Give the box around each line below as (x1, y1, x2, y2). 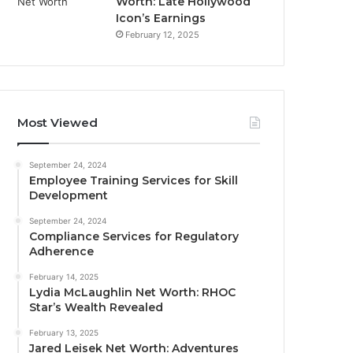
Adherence (29, 244, 95, 258)
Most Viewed (17, 115, 98, 130)
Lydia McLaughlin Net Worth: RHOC (29, 285, 236, 299)
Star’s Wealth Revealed (29, 300, 164, 314)
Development (29, 188, 109, 203)
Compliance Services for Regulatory (29, 229, 240, 243)
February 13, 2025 (29, 328, 99, 337)
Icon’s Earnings (116, 11, 206, 25)
